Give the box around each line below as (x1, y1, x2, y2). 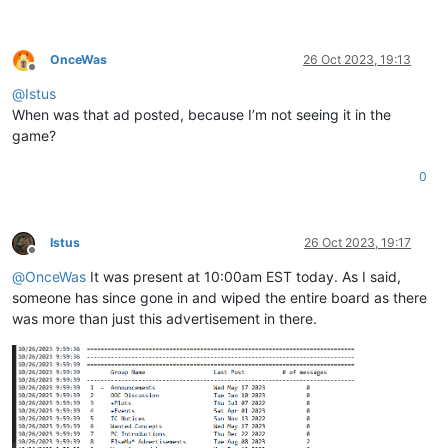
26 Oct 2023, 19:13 (303, 52, 411, 68)
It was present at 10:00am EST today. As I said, (86, 268, 401, 286)
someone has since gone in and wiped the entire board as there (12, 289, 427, 307)
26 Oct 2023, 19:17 (304, 235, 411, 251)
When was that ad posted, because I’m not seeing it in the (12, 106, 391, 124)
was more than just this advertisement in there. (12, 310, 317, 328)
